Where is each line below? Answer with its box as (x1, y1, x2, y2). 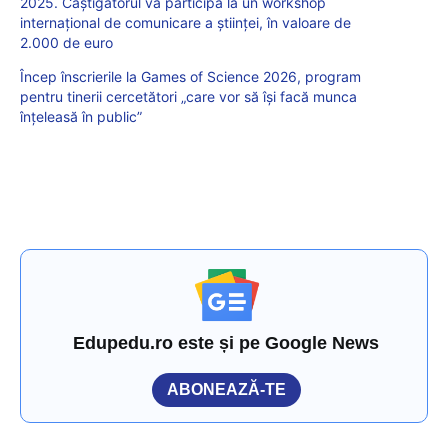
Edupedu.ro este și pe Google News (73, 333, 380, 354)
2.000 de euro (20, 34, 113, 52)
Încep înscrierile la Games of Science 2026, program (20, 68, 361, 86)
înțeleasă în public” (20, 108, 142, 126)
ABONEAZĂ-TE (167, 381, 286, 399)
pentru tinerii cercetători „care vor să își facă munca (20, 88, 357, 106)
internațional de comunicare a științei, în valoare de (20, 14, 351, 32)
